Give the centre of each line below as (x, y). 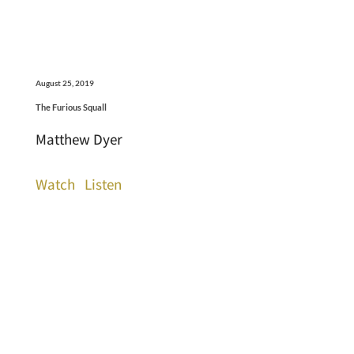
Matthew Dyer (79, 139)
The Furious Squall (71, 107)
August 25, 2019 (64, 83)
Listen (103, 185)
